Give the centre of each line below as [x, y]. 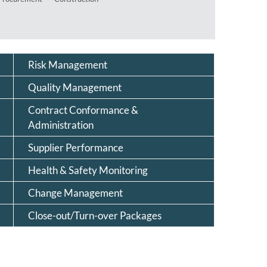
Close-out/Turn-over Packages [94, 216]
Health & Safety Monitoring [88, 170]
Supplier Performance [75, 148]
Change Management [75, 193]
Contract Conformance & [83, 110]
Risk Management [67, 65]
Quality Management [74, 88]
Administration [60, 125]
